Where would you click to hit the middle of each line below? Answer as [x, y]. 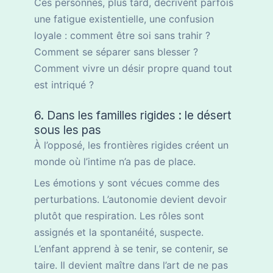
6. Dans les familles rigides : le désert [133, 115]
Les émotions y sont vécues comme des [127, 183]
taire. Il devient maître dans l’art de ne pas [131, 265]
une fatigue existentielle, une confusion [124, 19]
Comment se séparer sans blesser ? [116, 52]
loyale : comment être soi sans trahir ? [122, 36]
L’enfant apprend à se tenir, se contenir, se [131, 249]
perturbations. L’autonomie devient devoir [130, 200]
